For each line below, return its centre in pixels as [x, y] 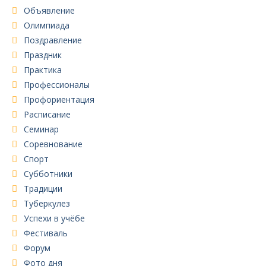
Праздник [43, 55]
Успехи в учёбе [54, 218]
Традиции [43, 188]
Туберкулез [47, 203]
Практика [43, 69]
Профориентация [59, 99]
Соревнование [53, 144]
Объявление [49, 10]
